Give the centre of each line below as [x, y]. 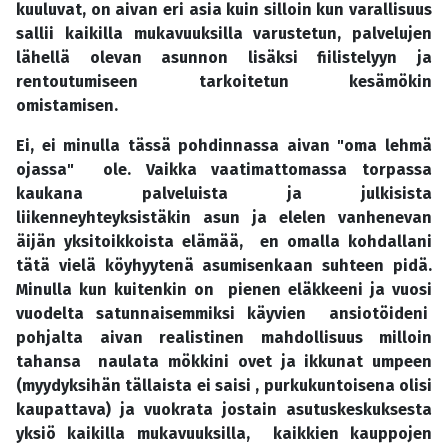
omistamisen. [71, 106]
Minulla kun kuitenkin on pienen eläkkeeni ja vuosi [224, 290]
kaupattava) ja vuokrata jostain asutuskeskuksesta [224, 410]
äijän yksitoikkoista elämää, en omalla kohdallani [224, 242]
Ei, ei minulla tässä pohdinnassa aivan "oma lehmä [224, 146]
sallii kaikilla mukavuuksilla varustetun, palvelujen [224, 34]
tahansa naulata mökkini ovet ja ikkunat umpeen [224, 362]
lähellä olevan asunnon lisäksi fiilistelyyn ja [224, 58]
